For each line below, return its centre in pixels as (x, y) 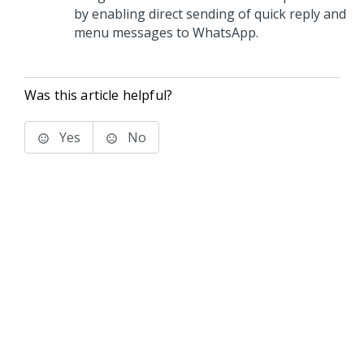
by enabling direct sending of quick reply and (210, 14)
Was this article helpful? (98, 95)
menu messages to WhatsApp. (166, 32)
